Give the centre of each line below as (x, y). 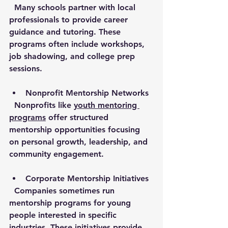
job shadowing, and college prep (73, 56)
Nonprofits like (44, 105)
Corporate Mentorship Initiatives (87, 178)
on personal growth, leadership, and (80, 141)
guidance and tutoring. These (66, 32)
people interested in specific (64, 215)
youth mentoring (107, 105)
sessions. (26, 68)
